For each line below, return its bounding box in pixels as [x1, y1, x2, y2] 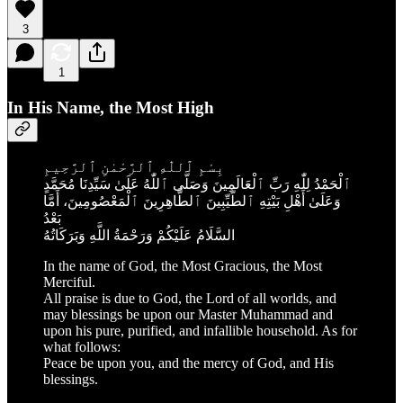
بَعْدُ [43, 210, 61, 226]
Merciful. [43, 273, 95, 290]
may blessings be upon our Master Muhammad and [43, 306, 333, 322]
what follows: [43, 338, 121, 354]
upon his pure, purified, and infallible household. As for [43, 322, 357, 338]
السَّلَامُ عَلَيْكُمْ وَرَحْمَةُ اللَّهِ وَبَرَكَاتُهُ [43, 227, 235, 243]
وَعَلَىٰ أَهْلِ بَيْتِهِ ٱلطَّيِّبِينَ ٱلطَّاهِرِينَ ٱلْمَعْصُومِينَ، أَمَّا [43, 193, 341, 209]
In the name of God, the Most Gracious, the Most [43, 257, 322, 273]
